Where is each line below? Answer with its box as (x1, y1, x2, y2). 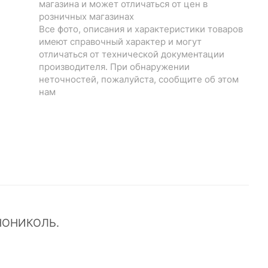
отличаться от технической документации (39, 49, 225, 60)
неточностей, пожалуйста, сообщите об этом (39, 74, 239, 85)
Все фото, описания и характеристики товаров (39, 24, 243, 35)
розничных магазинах (39, 11, 135, 22)
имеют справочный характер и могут (39, 36, 202, 47)
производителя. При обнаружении (39, 62, 190, 72)
